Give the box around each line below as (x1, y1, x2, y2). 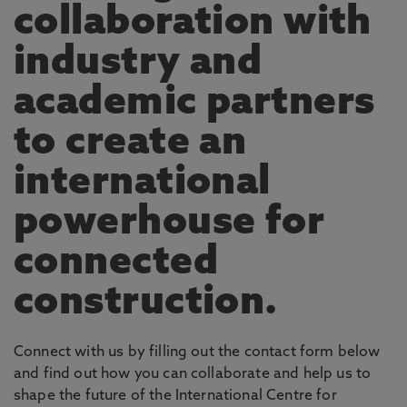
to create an (14, 124, 247, 164)
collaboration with (14, 4, 372, 44)
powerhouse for (14, 203, 325, 243)
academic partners (14, 84, 375, 124)
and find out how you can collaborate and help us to (14, 367, 372, 382)
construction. (14, 283, 278, 323)
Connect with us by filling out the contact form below (14, 345, 381, 360)
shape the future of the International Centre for (14, 389, 337, 403)
